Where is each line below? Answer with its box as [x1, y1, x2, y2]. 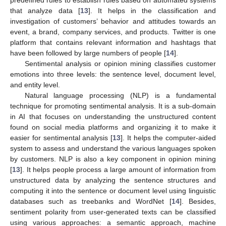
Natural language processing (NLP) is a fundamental [24, 91, 216, 99]
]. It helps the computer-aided [121, 133, 216, 142]
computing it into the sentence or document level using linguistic [10, 186, 216, 195]
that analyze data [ [10, 6, 80, 15]
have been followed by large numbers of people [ [10, 48, 166, 57]
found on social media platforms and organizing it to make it [10, 123, 216, 131]
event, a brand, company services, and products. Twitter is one [10, 27, 216, 36]
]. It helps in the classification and [88, 6, 216, 15]
